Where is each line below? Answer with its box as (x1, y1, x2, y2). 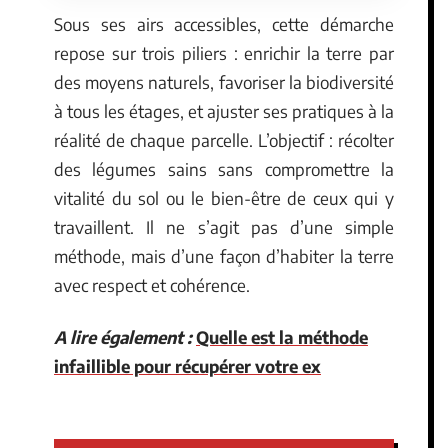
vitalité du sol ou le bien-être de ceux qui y (54, 187, 394, 209)
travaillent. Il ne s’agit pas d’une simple (54, 216, 394, 238)
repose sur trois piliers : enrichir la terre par (54, 42, 394, 64)
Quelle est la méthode (196, 325, 368, 348)
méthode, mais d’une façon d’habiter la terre (54, 245, 394, 267)
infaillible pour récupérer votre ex (54, 354, 321, 377)
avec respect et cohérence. (54, 274, 250, 296)
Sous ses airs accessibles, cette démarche (54, 13, 394, 35)
